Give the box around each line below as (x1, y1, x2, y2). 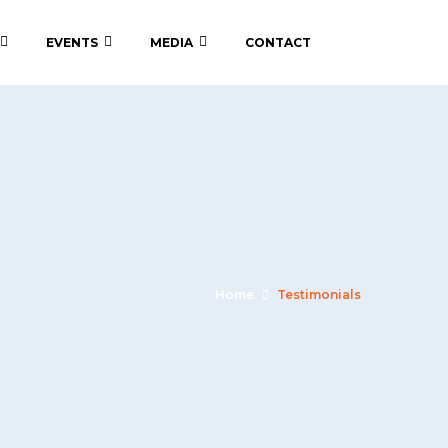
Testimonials (277, 287, 361, 302)
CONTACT (245, 35, 311, 50)
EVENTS (46, 35, 98, 50)
